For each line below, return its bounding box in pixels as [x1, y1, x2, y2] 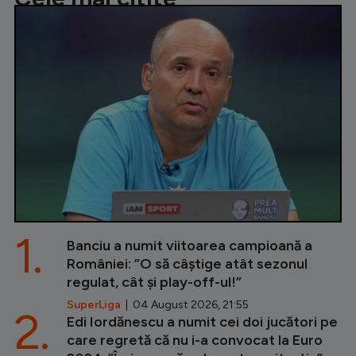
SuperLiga [67, 298, 121, 312]
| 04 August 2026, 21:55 [121, 298, 249, 312]
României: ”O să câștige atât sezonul [67, 255, 308, 273]
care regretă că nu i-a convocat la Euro [67, 331, 323, 350]
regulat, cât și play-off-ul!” [67, 273, 242, 292]
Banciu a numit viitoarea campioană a [67, 237, 312, 255]
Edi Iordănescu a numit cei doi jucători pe [67, 313, 338, 331]
